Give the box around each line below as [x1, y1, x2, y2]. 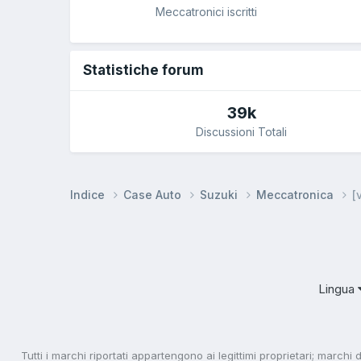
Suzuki [200, 187, 241, 201]
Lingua [318, 281, 358, 297]
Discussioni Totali [196, 125, 288, 139]
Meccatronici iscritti [156, 4, 257, 19]
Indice [70, 187, 108, 201]
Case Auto [123, 187, 185, 201]
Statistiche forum [83, 62, 204, 79]
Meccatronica [256, 187, 337, 201]
